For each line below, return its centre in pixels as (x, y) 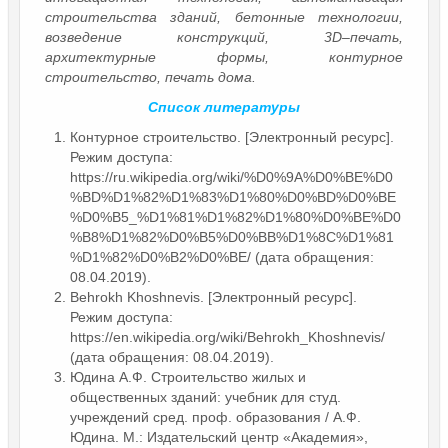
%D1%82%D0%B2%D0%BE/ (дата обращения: (222, 256)
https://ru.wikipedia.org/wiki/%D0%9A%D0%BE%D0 (231, 176)
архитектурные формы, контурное (224, 56)
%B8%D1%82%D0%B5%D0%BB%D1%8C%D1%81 (232, 236)
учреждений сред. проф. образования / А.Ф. (215, 416)
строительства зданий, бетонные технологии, (224, 16)
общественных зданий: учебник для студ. (205, 396)
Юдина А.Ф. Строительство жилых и (188, 376)
